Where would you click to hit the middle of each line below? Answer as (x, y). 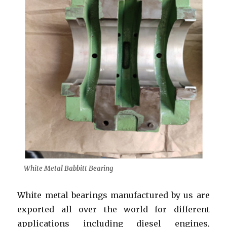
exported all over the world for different (113, 210)
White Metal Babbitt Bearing (68, 169)
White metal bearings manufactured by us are (113, 195)
